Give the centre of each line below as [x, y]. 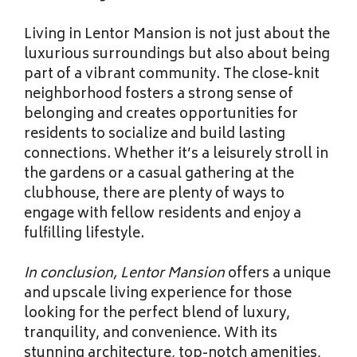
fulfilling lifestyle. [84, 234]
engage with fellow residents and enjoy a [163, 214]
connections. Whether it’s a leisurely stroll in [176, 154]
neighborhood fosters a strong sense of [159, 94]
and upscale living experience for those [158, 294]
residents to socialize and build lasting [155, 134]
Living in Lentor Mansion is [115, 35]
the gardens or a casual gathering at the [159, 174]
